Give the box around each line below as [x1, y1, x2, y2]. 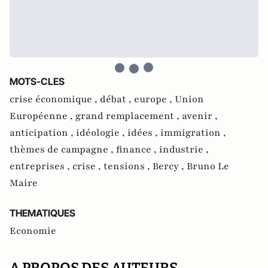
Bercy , [153, 160, 187, 173]
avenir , [182, 109, 218, 123]
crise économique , [10, 93, 100, 106]
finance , [116, 143, 159, 156]
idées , [127, 126, 160, 139]
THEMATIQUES [10, 207, 75, 219]
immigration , [160, 126, 226, 139]
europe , [134, 93, 175, 106]
